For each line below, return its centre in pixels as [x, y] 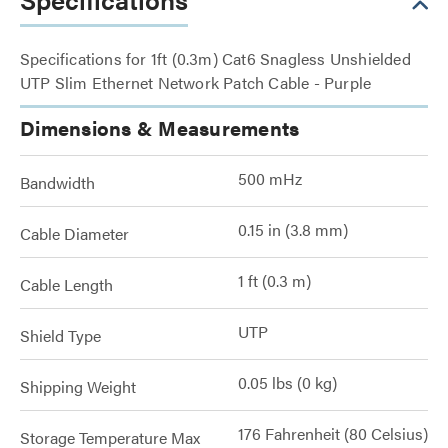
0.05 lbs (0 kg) [287, 382]
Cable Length [66, 284]
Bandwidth [57, 182]
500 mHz [270, 178]
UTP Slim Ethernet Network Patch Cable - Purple [196, 82]
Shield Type [60, 335]
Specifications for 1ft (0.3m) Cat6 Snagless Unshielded [215, 58]
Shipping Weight [78, 386]
